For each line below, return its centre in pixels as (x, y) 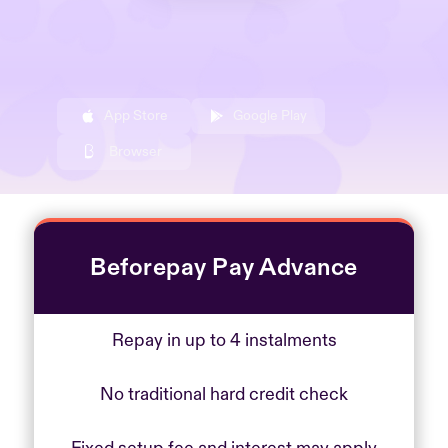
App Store (135, 115)
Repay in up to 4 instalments (224, 340)
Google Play (269, 115)
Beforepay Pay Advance (224, 267)
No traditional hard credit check (224, 394)
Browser (135, 151)
